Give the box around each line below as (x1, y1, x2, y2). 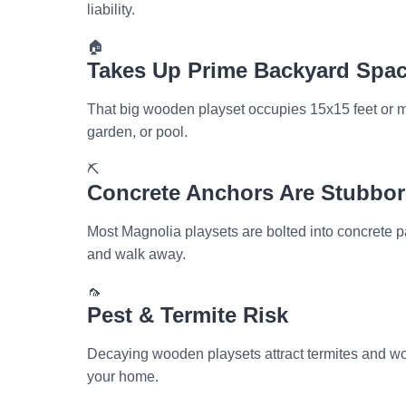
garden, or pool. (87, 124, 188, 140)
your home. (87, 369, 159, 385)
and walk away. (87, 246, 186, 263)
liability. (87, 2, 135, 18)
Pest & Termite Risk (87, 303, 288, 328)
